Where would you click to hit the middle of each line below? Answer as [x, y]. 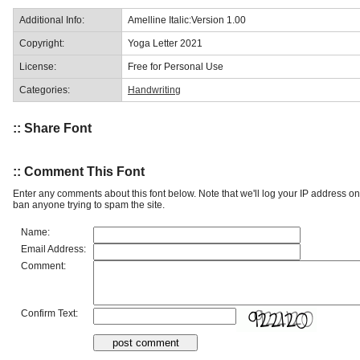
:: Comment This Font [79, 171]
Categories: [45, 90]
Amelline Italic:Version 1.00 [187, 20]
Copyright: [42, 43]
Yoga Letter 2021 [165, 43]
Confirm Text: [49, 313]
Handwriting [154, 90]
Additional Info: [52, 20]
